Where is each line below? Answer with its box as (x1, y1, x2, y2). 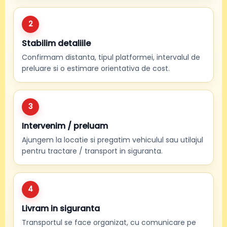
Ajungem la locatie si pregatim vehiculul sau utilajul (22, 134, 203, 145)
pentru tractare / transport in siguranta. (22, 145, 163, 156)
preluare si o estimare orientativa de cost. (22, 63, 170, 73)
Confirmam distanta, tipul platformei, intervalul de (22, 52, 200, 62)
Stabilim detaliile (22, 37, 91, 49)
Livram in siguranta (22, 202, 100, 214)
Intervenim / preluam (22, 120, 108, 132)
